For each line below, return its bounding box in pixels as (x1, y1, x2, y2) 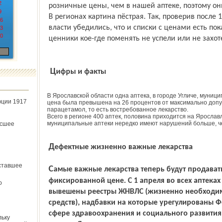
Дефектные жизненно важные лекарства (54, 143, 193, 151)
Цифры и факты (55, 68, 106, 76)
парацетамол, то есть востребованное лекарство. (47, 106, 188, 113)
